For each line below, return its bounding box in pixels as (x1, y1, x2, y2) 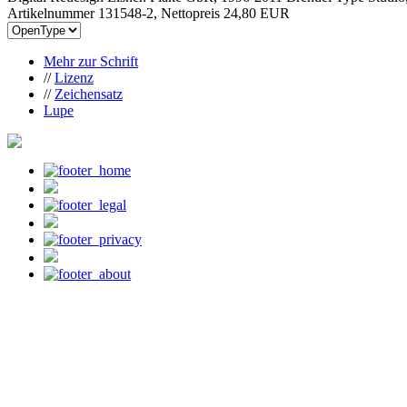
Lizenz (55, 69, 94, 85)
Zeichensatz (55, 85, 123, 102)
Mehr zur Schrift (44, 53, 138, 69)
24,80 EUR (223, 5, 290, 21)
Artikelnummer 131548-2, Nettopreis (7, 5, 223, 21)
